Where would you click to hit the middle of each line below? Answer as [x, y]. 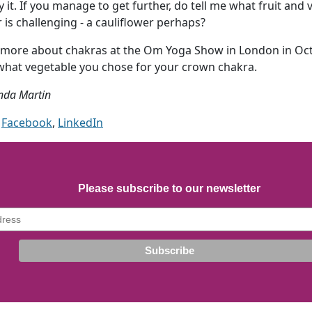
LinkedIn [80, 122]
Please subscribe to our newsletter [170, 188]
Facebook [27, 122]
